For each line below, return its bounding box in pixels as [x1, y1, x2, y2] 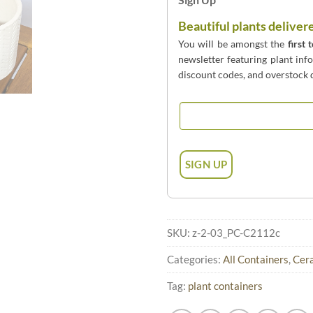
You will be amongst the [178, 37, 288, 50]
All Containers [223, 253, 289, 265]
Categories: [167, 253, 223, 265]
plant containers [188, 279, 263, 292]
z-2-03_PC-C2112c [192, 226, 280, 239]
